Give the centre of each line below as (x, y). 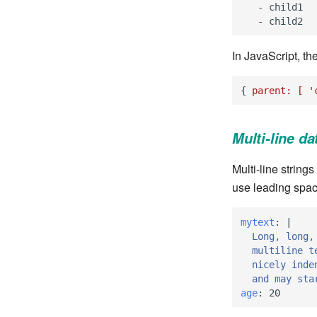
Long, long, (283, 236)
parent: (272, 90)
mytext (258, 222)
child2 (286, 21)
